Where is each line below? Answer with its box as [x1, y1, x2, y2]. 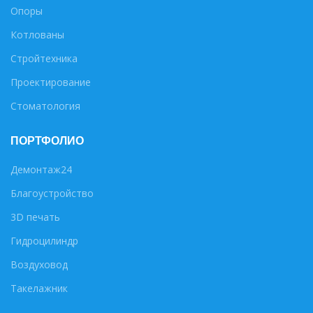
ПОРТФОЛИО [10, 133, 84, 150]
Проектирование [10, 75, 91, 89]
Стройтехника [10, 52, 78, 66]
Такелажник [10, 282, 68, 296]
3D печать [10, 210, 60, 224]
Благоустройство [10, 187, 94, 201]
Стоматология [10, 99, 80, 113]
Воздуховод [10, 258, 68, 272]
